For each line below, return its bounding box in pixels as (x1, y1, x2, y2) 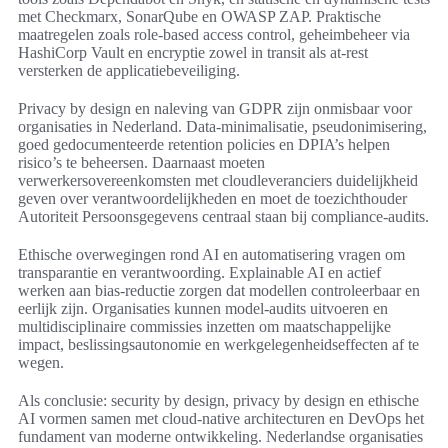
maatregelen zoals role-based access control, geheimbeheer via (18, 26, 410, 44)
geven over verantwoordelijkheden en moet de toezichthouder (18, 190, 407, 208)
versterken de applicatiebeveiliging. (18, 62, 240, 80)
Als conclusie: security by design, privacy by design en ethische (18, 392, 419, 410)
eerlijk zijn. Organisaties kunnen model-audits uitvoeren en (18, 300, 388, 318)
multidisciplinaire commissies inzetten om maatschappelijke (18, 318, 391, 336)
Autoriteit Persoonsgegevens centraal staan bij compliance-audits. (18, 208, 429, 226)
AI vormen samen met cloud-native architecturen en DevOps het (18, 410, 424, 428)
